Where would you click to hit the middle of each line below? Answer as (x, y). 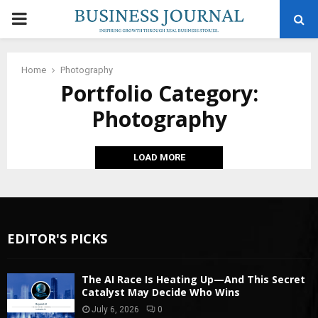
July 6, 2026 (115, 309)
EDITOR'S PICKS (57, 238)
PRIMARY (47, 18)
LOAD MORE (159, 157)
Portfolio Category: (159, 93)
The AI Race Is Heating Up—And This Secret (193, 279)
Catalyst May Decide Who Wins (161, 292)
